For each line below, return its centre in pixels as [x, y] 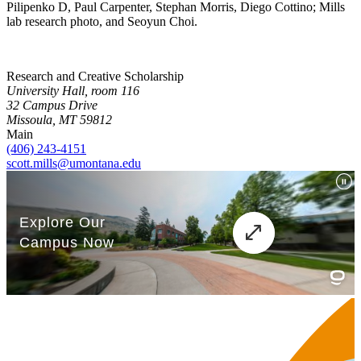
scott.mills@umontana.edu [74, 163]
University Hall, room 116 [73, 90]
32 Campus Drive [52, 105]
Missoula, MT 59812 [59, 119]
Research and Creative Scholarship [95, 76]
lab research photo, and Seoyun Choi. [102, 21]
